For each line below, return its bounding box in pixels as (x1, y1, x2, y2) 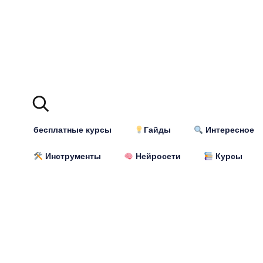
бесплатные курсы (33, 125, 112, 135)
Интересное (203, 125, 254, 135)
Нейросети (133, 151, 181, 161)
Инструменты (42, 151, 101, 161)
